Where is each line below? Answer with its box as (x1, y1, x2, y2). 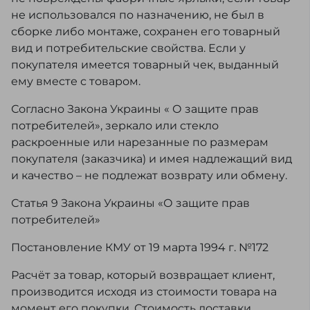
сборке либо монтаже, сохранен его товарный (11, 25, 280, 39)
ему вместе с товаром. (11, 75, 140, 89)
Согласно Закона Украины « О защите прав (11, 102, 259, 116)
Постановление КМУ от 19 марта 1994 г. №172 (11, 241, 268, 255)
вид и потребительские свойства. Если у (11, 42, 246, 55)
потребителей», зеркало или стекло (11, 119, 219, 133)
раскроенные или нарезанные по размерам (11, 136, 268, 149)
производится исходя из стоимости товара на (11, 285, 277, 299)
